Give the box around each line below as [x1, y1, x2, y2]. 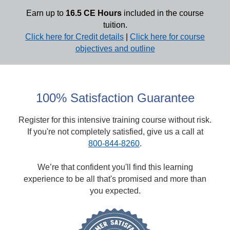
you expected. [89, 186, 141, 195]
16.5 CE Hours [66, 9, 122, 17]
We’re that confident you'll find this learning [37, 163, 193, 171]
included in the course [122, 9, 204, 17]
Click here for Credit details [25, 32, 124, 41]
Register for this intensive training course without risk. [18, 116, 212, 124]
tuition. [103, 21, 127, 29]
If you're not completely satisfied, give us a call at [27, 127, 203, 136]
